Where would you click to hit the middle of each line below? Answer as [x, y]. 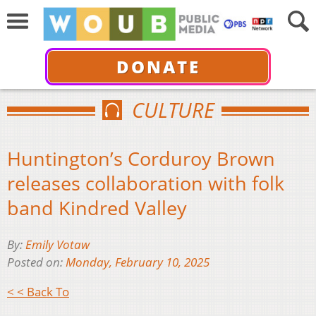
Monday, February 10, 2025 [138, 262]
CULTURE [173, 110]
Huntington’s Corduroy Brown [141, 158]
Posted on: [36, 262]
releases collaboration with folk [146, 183]
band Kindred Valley [97, 207]
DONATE [158, 66]
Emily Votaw [57, 245]
